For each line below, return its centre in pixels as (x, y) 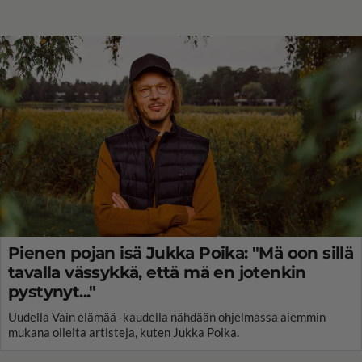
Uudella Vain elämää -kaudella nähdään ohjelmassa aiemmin (167, 316)
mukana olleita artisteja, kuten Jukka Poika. (124, 332)
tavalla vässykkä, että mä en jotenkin (157, 272)
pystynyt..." (52, 291)
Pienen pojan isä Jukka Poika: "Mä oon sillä (181, 253)
